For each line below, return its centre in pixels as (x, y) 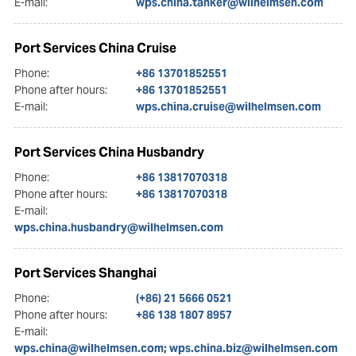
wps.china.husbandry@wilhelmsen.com (118, 227)
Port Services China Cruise (95, 48)
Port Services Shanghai (85, 273)
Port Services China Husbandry (109, 152)
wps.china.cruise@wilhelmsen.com (228, 106)
